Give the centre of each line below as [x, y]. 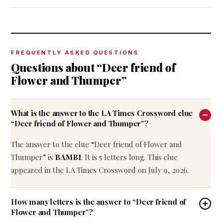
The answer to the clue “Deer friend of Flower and [96, 144]
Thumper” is [33, 157]
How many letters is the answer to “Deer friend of [99, 202]
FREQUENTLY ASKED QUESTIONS [75, 53]
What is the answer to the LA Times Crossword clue [102, 113]
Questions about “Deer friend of [93, 67]
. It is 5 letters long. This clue [130, 157]
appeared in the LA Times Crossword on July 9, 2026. [100, 170]
